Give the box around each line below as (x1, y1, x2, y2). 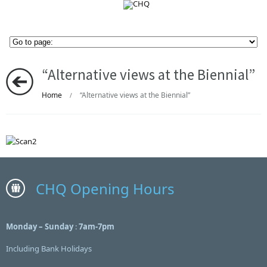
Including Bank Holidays (6, 243, 92, 254)
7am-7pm (79, 221, 114, 232)
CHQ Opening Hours (36, 179, 175, 198)
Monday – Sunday (6, 221, 75, 232)
